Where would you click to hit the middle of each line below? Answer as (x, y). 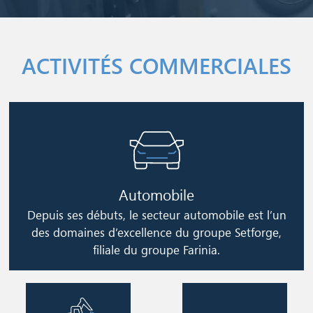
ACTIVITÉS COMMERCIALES (156, 65)
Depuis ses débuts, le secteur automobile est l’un (156, 215)
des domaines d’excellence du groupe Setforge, (156, 233)
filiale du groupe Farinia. (156, 250)
